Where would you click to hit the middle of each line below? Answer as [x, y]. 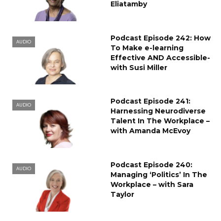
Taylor [122, 195]
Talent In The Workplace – [160, 121]
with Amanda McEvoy [150, 131]
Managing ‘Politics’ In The [159, 175]
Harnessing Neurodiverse [158, 111]
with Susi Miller [139, 67]
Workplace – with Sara [152, 185]
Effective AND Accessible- [160, 57]
